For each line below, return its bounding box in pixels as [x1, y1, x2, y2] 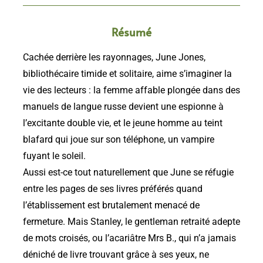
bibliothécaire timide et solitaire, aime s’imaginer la [23, 69, 232, 80]
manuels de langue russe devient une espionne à [23, 102, 224, 113]
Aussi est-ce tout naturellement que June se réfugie [23, 167, 234, 178]
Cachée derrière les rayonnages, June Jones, [23, 52, 205, 63]
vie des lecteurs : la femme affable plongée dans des [23, 85, 240, 96]
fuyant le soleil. [23, 151, 86, 162]
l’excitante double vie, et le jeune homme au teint [23, 118, 222, 129]
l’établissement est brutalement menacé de [23, 200, 200, 211]
